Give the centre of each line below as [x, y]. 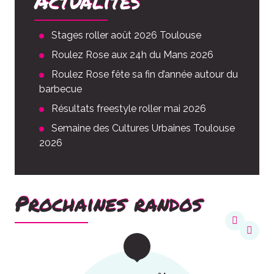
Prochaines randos [108, 203]
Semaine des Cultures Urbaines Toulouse [143, 128]
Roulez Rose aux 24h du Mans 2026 [132, 54]
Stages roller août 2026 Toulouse [126, 35]
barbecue [61, 89]
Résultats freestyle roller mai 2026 [129, 108]
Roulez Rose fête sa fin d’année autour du [145, 74]
